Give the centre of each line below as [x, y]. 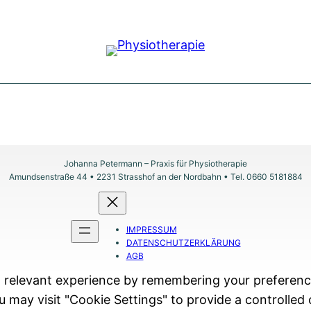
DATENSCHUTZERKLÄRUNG [183, 243]
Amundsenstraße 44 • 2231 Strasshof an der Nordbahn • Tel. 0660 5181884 [155, 177]
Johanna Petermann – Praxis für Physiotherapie [155, 163]
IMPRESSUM [151, 229]
